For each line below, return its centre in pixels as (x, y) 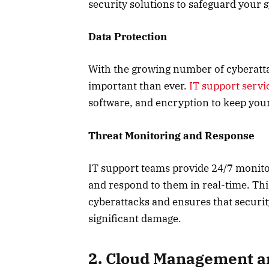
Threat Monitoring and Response (171, 135)
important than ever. (139, 86)
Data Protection (128, 37)
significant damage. (135, 218)
